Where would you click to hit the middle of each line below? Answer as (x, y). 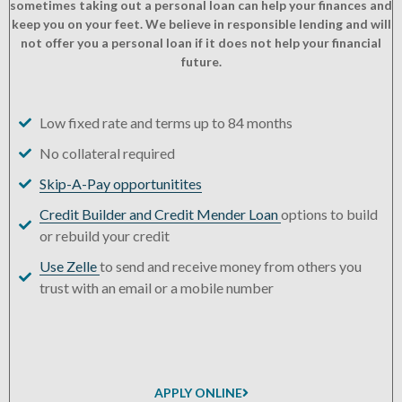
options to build (329, 214)
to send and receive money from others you (230, 267)
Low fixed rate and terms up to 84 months (166, 123)
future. (201, 62)
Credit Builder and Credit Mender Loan (160, 214)
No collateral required (107, 153)
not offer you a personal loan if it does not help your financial (201, 43)
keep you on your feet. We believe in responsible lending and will (201, 24)
